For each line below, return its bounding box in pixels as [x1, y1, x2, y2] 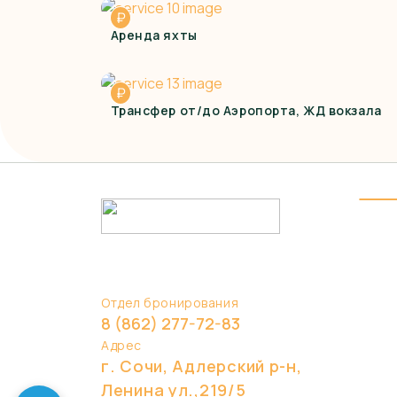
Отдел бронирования [101, 294, 239, 311]
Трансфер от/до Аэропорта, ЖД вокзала [110, 101, 382, 119]
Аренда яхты [110, 26, 198, 43]
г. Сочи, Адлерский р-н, [101, 355, 302, 377]
